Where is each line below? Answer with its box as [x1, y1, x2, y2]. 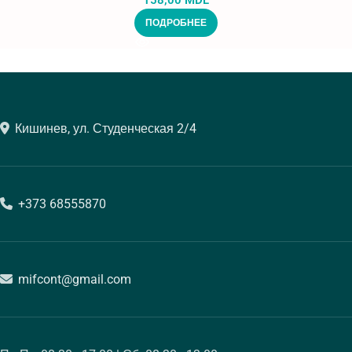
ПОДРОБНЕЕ [145, 17, 207, 29]
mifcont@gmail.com [18, 272, 131, 288]
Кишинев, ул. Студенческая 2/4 [15, 121, 196, 137]
